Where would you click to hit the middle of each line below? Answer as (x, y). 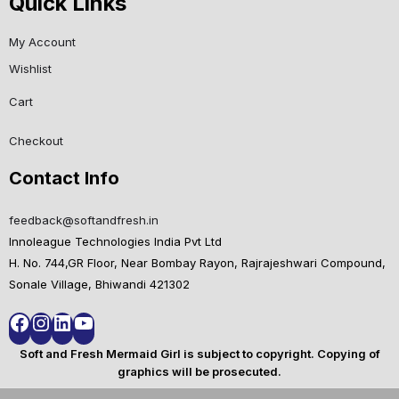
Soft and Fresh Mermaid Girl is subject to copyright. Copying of (199, 354)
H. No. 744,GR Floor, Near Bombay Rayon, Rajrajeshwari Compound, (197, 263)
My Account (42, 42)
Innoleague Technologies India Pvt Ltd (115, 242)
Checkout (36, 141)
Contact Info (64, 179)
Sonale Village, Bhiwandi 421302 (99, 285)
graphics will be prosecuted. (199, 372)
